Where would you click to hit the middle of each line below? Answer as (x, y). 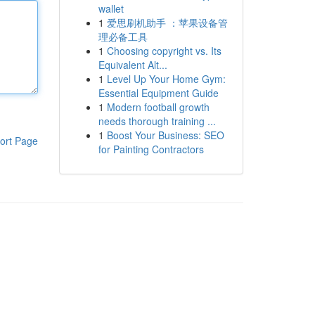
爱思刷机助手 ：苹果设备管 (167, 22)
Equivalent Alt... (133, 65)
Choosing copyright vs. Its (164, 51)
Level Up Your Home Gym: (166, 79)
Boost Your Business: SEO (165, 135)
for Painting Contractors (151, 149)
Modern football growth (158, 107)
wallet (111, 8)
